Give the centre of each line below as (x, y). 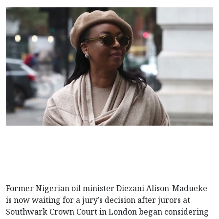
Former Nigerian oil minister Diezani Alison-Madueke (107, 188)
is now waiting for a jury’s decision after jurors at (98, 200)
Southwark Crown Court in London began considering (107, 211)
